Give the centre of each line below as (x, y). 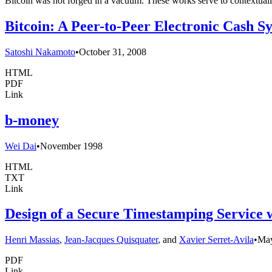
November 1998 (71, 146)
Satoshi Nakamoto (40, 52)
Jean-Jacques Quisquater (111, 240)
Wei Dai (21, 146)
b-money (32, 120)
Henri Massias (32, 240)
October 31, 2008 (113, 52)
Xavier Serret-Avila (216, 240)
